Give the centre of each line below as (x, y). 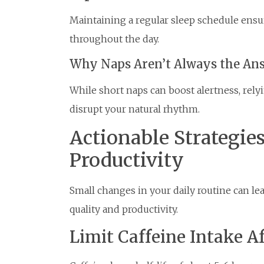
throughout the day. (114, 39)
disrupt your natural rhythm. (135, 109)
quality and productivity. (124, 209)
